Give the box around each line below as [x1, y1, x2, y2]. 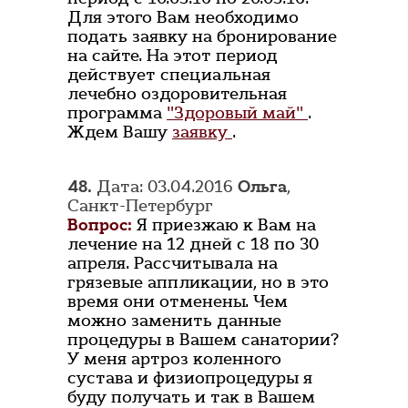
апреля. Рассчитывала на [67, 252, 278, 275]
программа [67, 102, 167, 125]
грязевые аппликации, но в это [67, 271, 329, 294]
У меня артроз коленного [67, 348, 281, 371]
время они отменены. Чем [67, 291, 288, 313]
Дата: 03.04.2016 [92, 176, 238, 199]
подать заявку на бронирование [67, 25, 337, 48]
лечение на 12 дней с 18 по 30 [67, 233, 319, 256]
